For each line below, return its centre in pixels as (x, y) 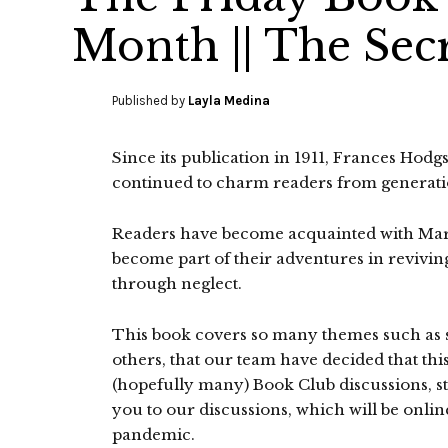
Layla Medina (229, 100)
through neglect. (177, 283)
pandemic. (153, 434)
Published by (150, 100)
